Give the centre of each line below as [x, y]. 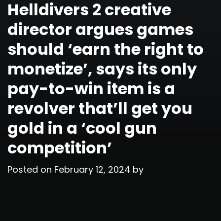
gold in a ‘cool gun [82, 128]
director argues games [100, 29]
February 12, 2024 [92, 169]
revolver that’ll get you [100, 108]
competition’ [60, 147]
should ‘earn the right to [106, 49]
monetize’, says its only [102, 69]
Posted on [31, 169]
